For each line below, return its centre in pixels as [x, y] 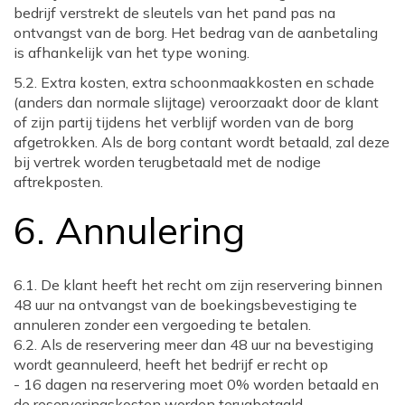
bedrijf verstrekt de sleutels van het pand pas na [174, 12]
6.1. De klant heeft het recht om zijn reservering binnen [198, 284]
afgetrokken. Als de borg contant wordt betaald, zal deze [202, 141]
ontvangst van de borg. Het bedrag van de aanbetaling [196, 32]
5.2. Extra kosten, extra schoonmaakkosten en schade [194, 82]
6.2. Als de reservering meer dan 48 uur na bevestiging [193, 344]
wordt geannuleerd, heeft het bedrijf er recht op [171, 364]
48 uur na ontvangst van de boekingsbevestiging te [185, 304]
